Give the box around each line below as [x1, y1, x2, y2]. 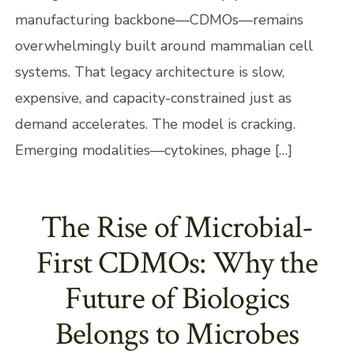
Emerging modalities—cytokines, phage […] [15, 140, 293, 160]
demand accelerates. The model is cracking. [15, 114, 296, 134]
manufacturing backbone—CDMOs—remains [15, 9, 304, 29]
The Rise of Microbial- [40, 206, 314, 248]
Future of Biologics [64, 277, 290, 319]
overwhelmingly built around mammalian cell [15, 36, 314, 55]
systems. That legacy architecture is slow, [15, 62, 285, 81]
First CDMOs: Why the [36, 242, 318, 284]
